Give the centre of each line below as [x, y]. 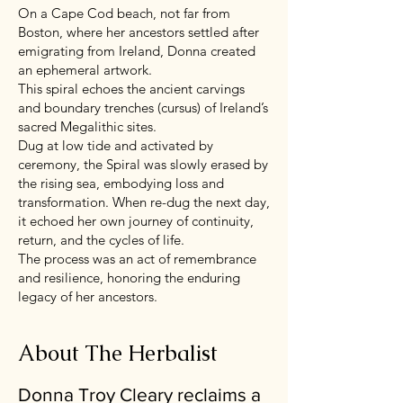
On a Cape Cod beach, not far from [124, 13]
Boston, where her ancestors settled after [139, 31]
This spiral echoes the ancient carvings [131, 88]
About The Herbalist [118, 353]
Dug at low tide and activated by [116, 145]
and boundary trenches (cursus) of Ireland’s [143, 107]
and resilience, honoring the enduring [129, 277]
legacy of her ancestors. [88, 296]
